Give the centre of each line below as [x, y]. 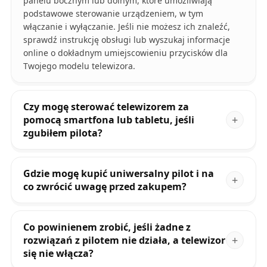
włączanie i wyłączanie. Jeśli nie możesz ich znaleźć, [126, 26]
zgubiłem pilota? [63, 133]
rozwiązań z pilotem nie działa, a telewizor [124, 240]
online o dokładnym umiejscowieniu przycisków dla [125, 52]
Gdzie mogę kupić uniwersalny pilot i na [118, 173]
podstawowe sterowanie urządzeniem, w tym [113, 13]
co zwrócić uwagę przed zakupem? [105, 186]
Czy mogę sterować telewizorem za [106, 106]
